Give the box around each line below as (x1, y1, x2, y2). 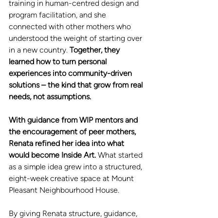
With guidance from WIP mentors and (9, 115, 140, 125)
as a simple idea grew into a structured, (9, 162, 144, 171)
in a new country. (9, 45, 70, 54)
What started (98, 150, 145, 160)
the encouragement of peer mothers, (9, 127, 138, 136)
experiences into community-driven (9, 68, 134, 78)
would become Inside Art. (9, 150, 98, 160)
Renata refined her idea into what (9, 138, 126, 148)
